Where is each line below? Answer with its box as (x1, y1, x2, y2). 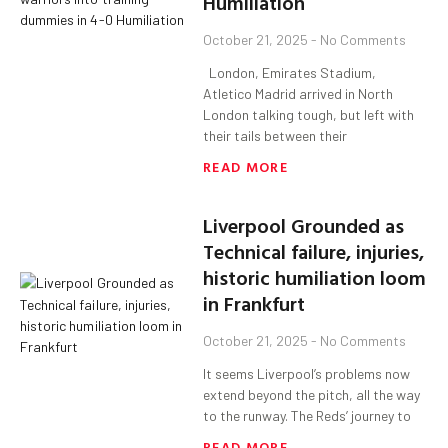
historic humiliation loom (203, 262, 427, 293)
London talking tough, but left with (203, 106, 415, 124)
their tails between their (203, 127, 348, 145)
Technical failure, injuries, (203, 236, 425, 267)
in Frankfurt (203, 288, 306, 319)
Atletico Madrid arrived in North (203, 85, 394, 103)
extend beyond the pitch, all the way (203, 386, 421, 404)
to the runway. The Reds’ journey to (203, 407, 412, 425)
